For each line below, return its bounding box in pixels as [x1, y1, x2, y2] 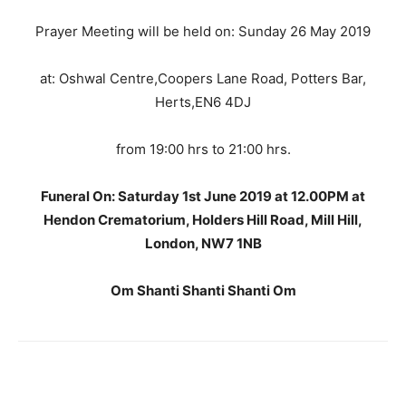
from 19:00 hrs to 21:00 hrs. [115, 140, 291, 158]
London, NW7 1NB [144, 235, 262, 252]
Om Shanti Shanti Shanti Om [110, 282, 296, 299]
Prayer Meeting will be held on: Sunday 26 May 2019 [35, 23, 371, 40]
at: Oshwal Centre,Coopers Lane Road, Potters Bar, [40, 70, 366, 87]
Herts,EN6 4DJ [155, 93, 251, 111]
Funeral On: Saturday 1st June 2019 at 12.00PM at [41, 188, 365, 205]
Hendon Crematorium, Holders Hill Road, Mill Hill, [43, 211, 362, 228]
